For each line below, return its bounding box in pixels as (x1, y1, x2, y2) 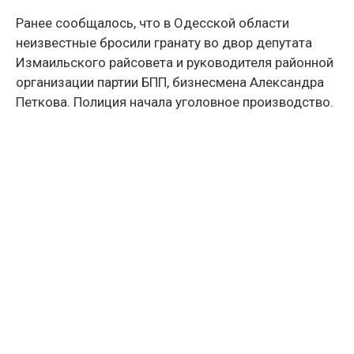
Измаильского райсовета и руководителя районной (16, 54, 333, 70)
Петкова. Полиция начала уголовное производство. (16, 93, 333, 110)
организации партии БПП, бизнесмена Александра (16, 73, 324, 90)
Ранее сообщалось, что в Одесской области (16, 14, 289, 31)
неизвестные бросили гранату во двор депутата (16, 34, 312, 51)
